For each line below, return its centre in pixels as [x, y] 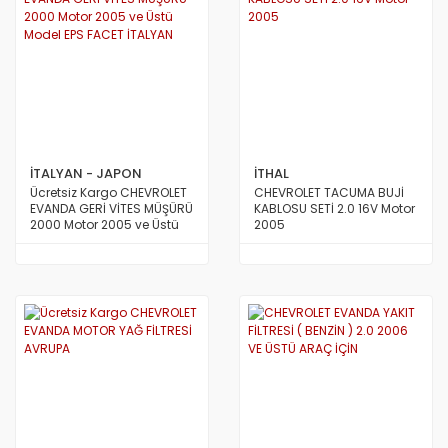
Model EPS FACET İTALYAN [104, 240]
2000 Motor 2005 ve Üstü [104, 224]
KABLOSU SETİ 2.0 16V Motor [334, 208]
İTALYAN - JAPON [86, 173]
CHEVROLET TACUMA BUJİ [329, 192]
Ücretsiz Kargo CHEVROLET [108, 192]
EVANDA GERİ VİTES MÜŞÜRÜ [111, 208]
